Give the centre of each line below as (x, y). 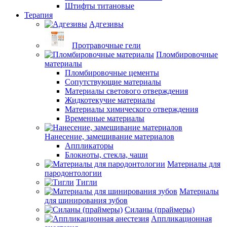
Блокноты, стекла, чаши (106, 155)
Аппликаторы (89, 146)
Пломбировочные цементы (112, 73)
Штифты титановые (100, 6)
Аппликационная (181, 219)
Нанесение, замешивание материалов (109, 137)
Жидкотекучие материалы (110, 100)
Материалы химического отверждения (131, 109)
